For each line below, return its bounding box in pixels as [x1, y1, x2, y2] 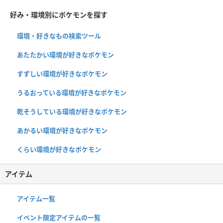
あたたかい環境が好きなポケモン [17, 50, 114, 60]
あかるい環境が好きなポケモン [17, 126, 108, 135]
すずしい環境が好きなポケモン [17, 69, 108, 79]
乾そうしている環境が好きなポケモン [17, 107, 127, 116]
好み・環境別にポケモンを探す [10, 10, 108, 20]
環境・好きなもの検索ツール [17, 31, 101, 41]
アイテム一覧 [17, 194, 55, 204]
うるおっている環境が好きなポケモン [17, 88, 126, 98]
